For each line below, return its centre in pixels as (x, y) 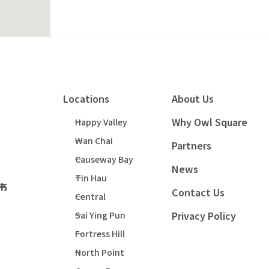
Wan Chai (94, 141)
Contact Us (198, 192)
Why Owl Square (210, 122)
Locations (86, 99)
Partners (192, 146)
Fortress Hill (100, 234)
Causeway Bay (104, 159)
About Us (193, 99)
